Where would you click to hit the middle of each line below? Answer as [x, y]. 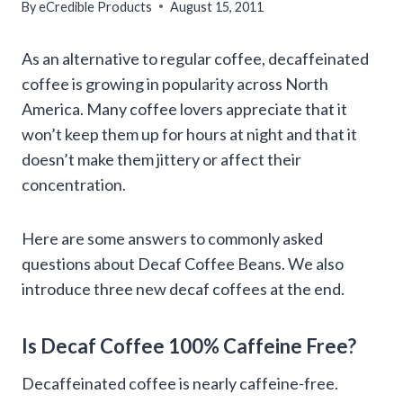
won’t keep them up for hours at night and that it [189, 134]
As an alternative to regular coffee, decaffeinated [195, 58]
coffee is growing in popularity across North [175, 83]
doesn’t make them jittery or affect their [161, 159]
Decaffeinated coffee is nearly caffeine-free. [180, 383]
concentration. [74, 184]
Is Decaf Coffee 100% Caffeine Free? [189, 345]
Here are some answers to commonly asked [172, 238]
